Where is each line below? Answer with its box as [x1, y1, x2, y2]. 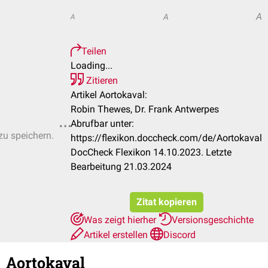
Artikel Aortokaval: [71, 89, 147, 100]
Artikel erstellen [84, 229, 150, 240]
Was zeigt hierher [84, 214, 159, 226]
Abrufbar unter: [71, 118, 134, 129]
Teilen [81, 45, 106, 57]
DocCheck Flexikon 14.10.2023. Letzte [71, 147, 232, 158]
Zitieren [84, 75, 118, 86]
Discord [163, 229, 196, 240]
